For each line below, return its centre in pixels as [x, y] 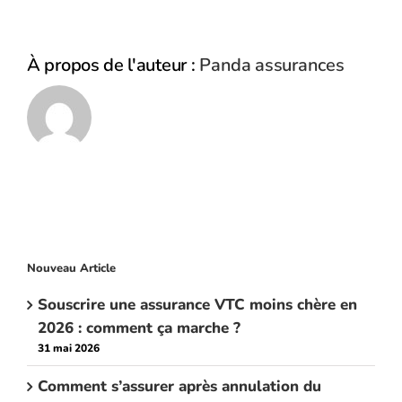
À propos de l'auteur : [114, 66]
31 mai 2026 [69, 348]
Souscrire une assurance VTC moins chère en [197, 304]
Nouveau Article [71, 269]
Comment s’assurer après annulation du [179, 386]
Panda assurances [272, 66]
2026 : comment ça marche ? [139, 328]
